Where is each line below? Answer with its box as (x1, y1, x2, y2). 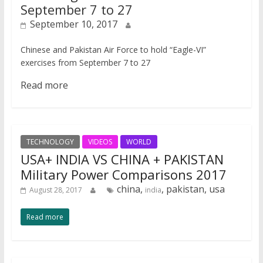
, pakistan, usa (161, 183, 225, 195)
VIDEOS (87, 137, 112, 147)
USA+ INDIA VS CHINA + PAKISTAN (20, 150, 224, 168)
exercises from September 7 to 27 (20, 57, 150, 68)
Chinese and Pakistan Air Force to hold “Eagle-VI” (20, 44, 206, 55)
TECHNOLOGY (26, 137, 74, 147)
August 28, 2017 (29, 185, 82, 195)
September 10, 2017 (29, 18, 117, 31)
